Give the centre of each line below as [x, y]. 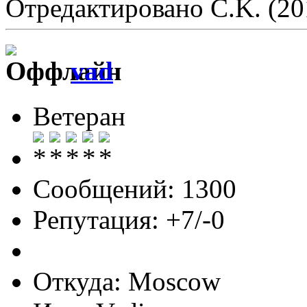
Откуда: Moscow [127, 282]
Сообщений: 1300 [135, 189]
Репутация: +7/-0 [129, 220]
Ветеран [79, 116]
